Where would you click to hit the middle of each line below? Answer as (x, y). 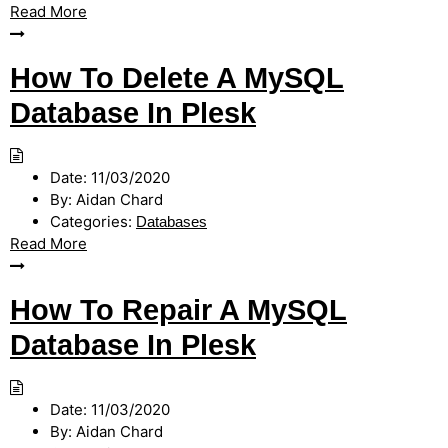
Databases (171, 221)
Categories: (91, 221)
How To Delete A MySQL (177, 78)
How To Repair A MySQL (178, 310)
